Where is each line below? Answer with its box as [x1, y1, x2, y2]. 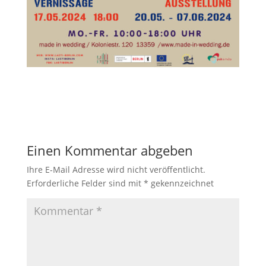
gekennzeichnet [148, 177, 214, 189]
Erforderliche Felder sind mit [26, 177, 144, 189]
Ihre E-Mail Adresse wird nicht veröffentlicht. [26, 163, 205, 175]
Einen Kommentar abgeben [26, 141, 193, 159]
